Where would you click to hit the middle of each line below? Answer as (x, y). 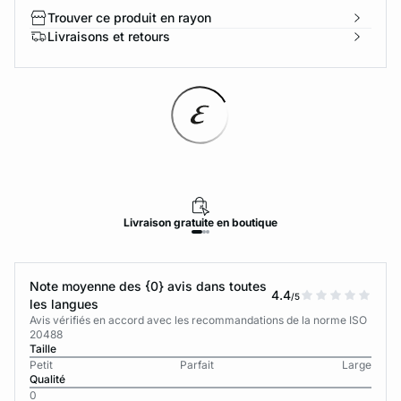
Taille (43, 349)
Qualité (47, 379)
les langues (64, 304)
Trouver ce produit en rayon (129, 17)
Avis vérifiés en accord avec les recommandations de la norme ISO (198, 320)
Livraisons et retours (109, 36)
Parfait (197, 365)
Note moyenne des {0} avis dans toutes (148, 286)
